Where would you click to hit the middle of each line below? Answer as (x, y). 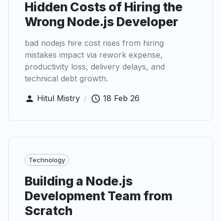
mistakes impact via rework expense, (94, 55)
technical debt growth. (66, 78)
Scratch (49, 211)
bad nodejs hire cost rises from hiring (94, 43)
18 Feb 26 (121, 98)
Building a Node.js (79, 181)
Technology (47, 160)
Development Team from (99, 196)
